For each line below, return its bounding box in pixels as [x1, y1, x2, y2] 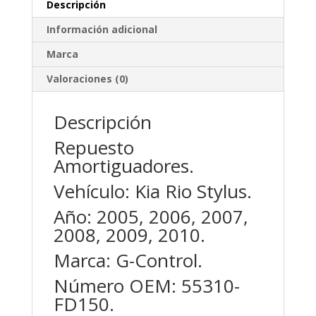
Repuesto [53, 135, 134, 160]
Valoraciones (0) [46, 72, 128, 85]
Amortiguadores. [53, 153, 194, 178]
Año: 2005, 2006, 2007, [53, 204, 248, 229]
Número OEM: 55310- [53, 273, 240, 298]
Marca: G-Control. [53, 248, 202, 273]
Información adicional [46, 23, 157, 36]
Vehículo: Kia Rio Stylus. [53, 178, 252, 204]
